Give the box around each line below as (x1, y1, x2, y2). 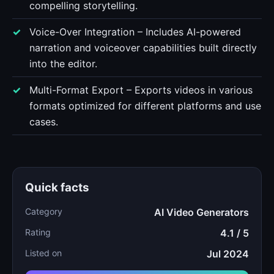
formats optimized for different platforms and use (29, 100, 261, 112)
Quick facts (25, 180, 89, 194)
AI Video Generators (154, 206, 249, 218)
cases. (29, 116, 58, 128)
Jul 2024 (207, 248, 249, 260)
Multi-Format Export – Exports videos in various (29, 84, 253, 96)
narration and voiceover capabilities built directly (29, 42, 257, 54)
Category (25, 206, 62, 217)
